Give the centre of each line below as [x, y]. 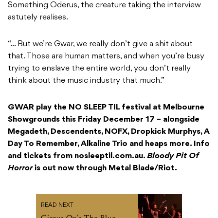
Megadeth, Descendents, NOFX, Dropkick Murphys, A [109, 132]
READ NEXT [57, 206]
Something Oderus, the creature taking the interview [104, 6]
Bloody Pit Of [173, 156]
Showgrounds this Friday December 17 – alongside [104, 120]
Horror [20, 169]
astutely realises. [38, 18]
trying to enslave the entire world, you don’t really [99, 69]
